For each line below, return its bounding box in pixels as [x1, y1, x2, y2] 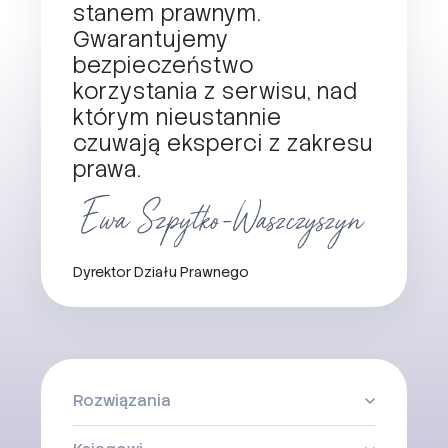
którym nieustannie [73, 102, 282, 132]
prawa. [73, 154, 141, 184]
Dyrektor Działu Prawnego [73, 262, 249, 281]
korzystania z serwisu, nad [73, 76, 358, 106]
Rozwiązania [73, 389, 171, 411]
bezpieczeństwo [73, 50, 254, 80]
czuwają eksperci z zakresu [73, 128, 373, 158]
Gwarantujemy [73, 24, 229, 54]
